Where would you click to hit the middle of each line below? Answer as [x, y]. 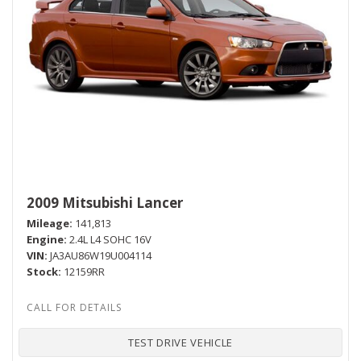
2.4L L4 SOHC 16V [110, 239]
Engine [45, 239]
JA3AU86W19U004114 [101, 255]
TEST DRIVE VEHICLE [180, 342]
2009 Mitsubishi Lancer [105, 202]
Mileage [48, 223]
